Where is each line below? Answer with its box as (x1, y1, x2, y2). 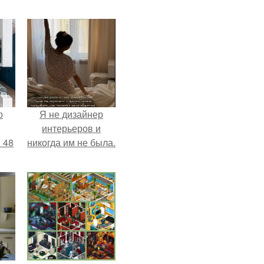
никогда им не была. (27, 136, 115, 149)
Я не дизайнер (39, 107, 103, 121)
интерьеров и (42, 121, 101, 135)
